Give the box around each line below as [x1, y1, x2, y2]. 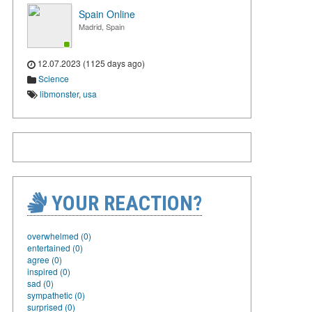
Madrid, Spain [79, 21, 125, 32]
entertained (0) [27, 241, 83, 253]
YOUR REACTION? [47, 190, 202, 215]
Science [38, 72, 69, 84]
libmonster [40, 87, 79, 100]
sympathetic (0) [27, 288, 85, 301]
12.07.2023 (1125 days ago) [36, 57, 145, 69]
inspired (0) [27, 265, 70, 277]
